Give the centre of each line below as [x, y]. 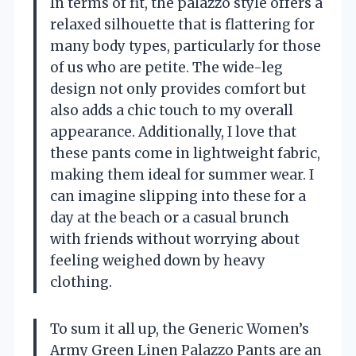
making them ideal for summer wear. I [182, 175]
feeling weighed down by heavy [158, 261]
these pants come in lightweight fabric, [185, 154]
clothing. [81, 282]
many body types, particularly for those [186, 46]
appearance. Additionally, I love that [173, 132]
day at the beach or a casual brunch [170, 218]
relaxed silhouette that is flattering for [182, 25]
